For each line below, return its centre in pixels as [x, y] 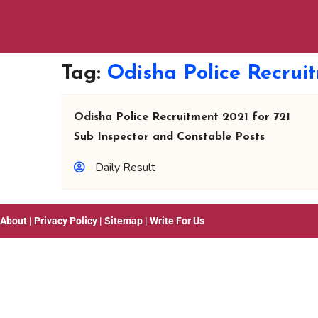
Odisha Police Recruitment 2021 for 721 [182, 117]
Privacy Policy [66, 221]
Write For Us [177, 221]
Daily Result [125, 168]
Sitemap [124, 221]
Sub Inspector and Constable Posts [169, 137]
